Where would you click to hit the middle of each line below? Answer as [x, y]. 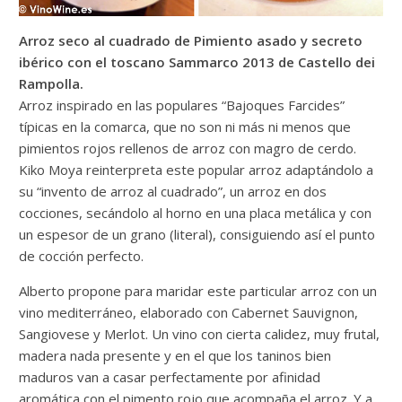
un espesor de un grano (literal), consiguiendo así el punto [197, 234]
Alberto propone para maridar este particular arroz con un [198, 290]
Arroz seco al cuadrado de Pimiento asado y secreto [191, 40]
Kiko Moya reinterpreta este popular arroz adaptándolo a [197, 169]
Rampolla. [52, 83]
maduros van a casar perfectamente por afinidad [170, 376]
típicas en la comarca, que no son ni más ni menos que [185, 126]
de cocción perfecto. [82, 255]
